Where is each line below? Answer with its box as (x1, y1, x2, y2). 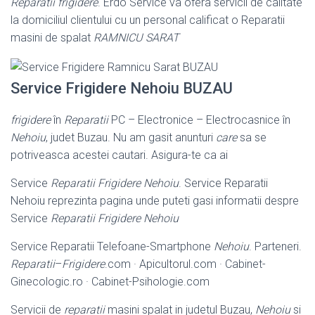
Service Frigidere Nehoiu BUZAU (11, 79, 233, 97)
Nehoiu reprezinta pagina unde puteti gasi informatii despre (11, 193, 299, 207)
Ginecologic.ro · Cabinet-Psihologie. (11, 274, 186, 288)
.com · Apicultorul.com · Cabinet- (105, 257, 266, 271)
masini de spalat (11, 31, 94, 45)
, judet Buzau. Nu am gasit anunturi (46, 130, 216, 144)
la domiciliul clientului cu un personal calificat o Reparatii (11, 13, 285, 27)
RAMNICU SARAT (94, 31, 179, 45)
